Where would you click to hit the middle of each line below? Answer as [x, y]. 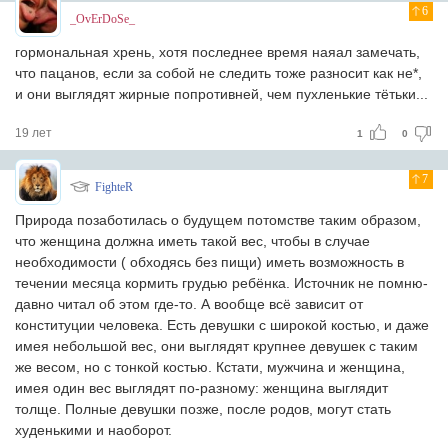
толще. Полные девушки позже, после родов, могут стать [203, 409]
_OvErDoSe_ [102, 19]
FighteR [114, 187]
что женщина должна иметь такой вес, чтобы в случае [192, 241]
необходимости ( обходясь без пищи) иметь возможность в [209, 262]
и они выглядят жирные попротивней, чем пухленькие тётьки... [221, 94]
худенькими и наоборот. [93, 430]
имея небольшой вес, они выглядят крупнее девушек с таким [216, 346]
